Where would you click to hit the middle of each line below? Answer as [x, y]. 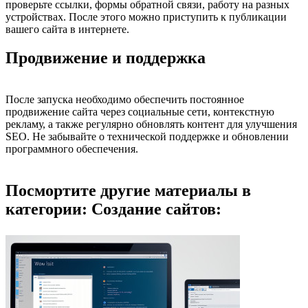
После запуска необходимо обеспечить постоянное [125, 100]
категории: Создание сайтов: [113, 209]
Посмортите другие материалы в [128, 191]
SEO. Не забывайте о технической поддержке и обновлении [147, 137]
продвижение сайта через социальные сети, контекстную [140, 112]
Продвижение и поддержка [106, 58]
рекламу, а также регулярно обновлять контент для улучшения [151, 124]
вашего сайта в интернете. [67, 29]
